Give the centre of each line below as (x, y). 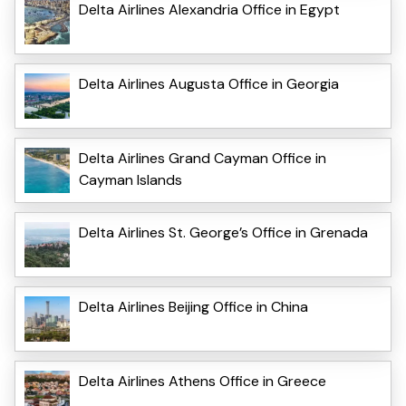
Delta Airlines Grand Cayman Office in (203, 159)
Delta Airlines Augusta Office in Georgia (209, 84)
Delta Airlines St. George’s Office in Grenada (223, 233)
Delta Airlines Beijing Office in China (193, 307)
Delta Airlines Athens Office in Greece (203, 382)
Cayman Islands (130, 180)
